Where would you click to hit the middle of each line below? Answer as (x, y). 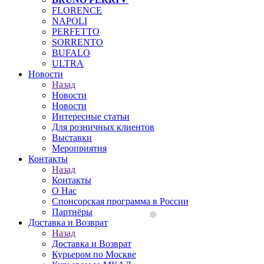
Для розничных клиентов (103, 127)
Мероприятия (79, 148)
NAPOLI (70, 21)
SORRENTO (77, 42)
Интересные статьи (91, 116)
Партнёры (72, 212)
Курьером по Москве (94, 254)
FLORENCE (77, 10)
